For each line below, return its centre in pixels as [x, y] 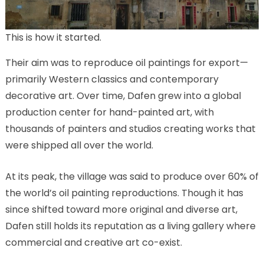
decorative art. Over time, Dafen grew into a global [123, 95]
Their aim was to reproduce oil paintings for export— [126, 62]
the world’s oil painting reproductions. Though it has [124, 193]
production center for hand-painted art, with [109, 112]
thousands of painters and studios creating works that [130, 128]
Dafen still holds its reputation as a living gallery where [130, 226]
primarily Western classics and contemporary [112, 79]
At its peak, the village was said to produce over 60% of [132, 176]
